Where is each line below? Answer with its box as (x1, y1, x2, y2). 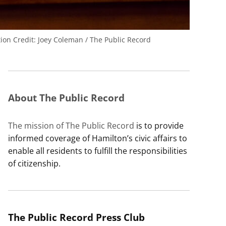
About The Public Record (8, 91, 125, 105)
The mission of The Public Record (8, 120, 134, 132)
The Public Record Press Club (8, 210, 145, 224)
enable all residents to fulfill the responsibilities (8, 145, 187, 157)
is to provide (134, 120, 184, 132)
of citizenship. (8, 158, 61, 169)
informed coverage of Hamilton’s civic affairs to (8, 133, 187, 144)
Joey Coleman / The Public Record (36, 35, 151, 45)
